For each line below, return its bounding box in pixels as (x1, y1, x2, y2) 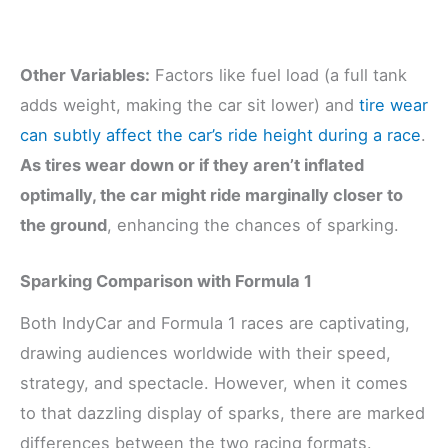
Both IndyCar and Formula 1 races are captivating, (20, 312, 410, 333)
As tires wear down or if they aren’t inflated (20, 154, 364, 175)
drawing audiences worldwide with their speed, (20, 342, 391, 363)
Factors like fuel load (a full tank (150, 64, 407, 85)
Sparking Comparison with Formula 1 (20, 271, 312, 292)
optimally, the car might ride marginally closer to (20, 184, 403, 205)
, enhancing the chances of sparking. (107, 214, 399, 235)
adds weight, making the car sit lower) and (20, 94, 359, 115)
